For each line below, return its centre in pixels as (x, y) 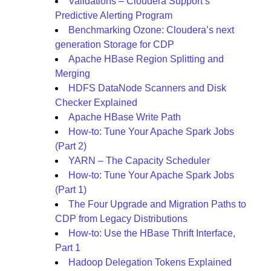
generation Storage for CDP (115, 44)
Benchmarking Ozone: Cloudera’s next (151, 30)
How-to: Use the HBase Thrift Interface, (152, 233)
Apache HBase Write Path (125, 117)
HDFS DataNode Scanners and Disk (147, 88)
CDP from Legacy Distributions (121, 219)
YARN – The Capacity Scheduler (139, 161)
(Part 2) (71, 146)
